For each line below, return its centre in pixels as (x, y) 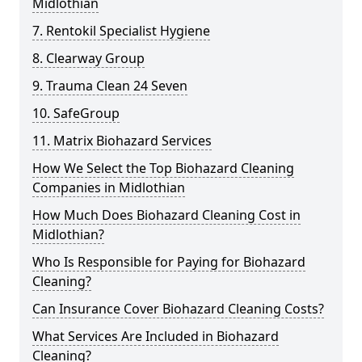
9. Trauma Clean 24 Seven (110, 86)
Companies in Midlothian (109, 187)
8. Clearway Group (88, 58)
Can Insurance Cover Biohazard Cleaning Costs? (178, 309)
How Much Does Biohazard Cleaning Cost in (166, 215)
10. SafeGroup (76, 113)
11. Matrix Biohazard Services (122, 141)
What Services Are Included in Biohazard (156, 336)
